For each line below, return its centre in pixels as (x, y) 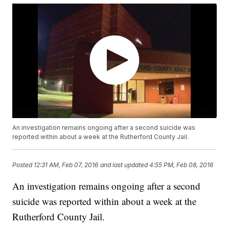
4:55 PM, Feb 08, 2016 (181, 165)
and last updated (124, 165)
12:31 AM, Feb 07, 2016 (66, 165)
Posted (23, 165)
